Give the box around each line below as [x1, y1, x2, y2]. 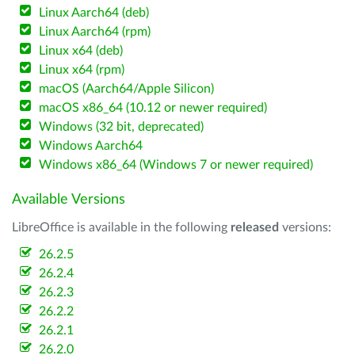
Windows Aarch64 [39, 139, 143, 152]
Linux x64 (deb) [39, 44, 124, 57]
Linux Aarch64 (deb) [39, 6, 150, 19]
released [231, 221, 279, 234]
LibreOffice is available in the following [12, 221, 231, 234]
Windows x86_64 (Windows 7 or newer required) [39, 158, 314, 171]
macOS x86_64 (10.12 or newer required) [39, 101, 268, 114]
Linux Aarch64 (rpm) [39, 25, 151, 38]
